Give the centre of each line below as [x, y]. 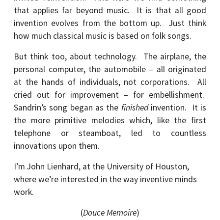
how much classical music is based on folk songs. [104, 36]
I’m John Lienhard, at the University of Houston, [101, 166]
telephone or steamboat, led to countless [110, 133]
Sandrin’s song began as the [68, 108]
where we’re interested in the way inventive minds [105, 179]
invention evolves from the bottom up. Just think [110, 23]
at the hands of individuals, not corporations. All [110, 82]
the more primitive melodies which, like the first [110, 120]
